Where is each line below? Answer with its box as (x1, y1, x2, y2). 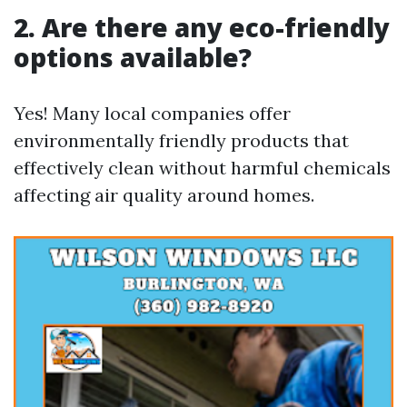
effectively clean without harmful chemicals (14, 156, 391, 179)
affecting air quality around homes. (14, 184, 314, 206)
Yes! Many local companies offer (14, 102, 291, 124)
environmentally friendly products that (14, 129, 349, 152)
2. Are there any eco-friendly (14, 10, 390, 45)
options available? (14, 40, 252, 74)
